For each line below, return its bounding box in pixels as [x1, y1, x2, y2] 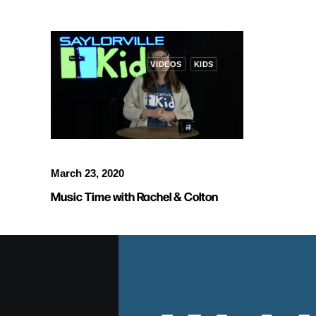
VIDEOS [150, 60, 182, 68]
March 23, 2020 [51, 166, 124, 179]
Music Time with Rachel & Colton [51, 187, 218, 204]
